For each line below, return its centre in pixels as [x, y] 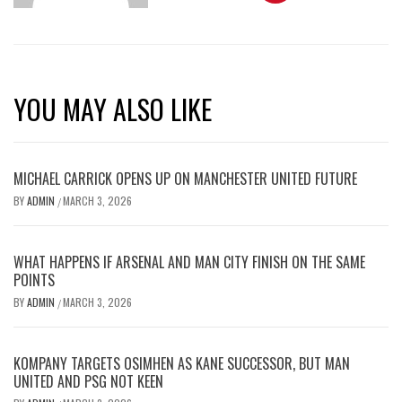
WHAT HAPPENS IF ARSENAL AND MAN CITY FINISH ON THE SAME [189, 262]
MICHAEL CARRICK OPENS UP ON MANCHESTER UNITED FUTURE [185, 179]
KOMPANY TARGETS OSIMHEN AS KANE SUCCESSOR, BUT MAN [182, 363]
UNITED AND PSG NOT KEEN [88, 381]
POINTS [34, 280]
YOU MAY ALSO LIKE [113, 109]
